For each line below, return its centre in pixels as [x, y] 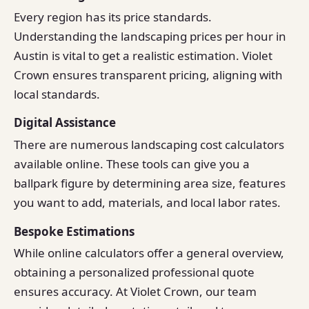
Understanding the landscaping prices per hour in [150, 36]
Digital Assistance [65, 123]
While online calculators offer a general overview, [149, 253]
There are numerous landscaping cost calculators [149, 144]
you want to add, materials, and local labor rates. [147, 202]
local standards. [57, 94]
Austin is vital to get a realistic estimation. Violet [143, 55]
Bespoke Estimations [74, 231]
